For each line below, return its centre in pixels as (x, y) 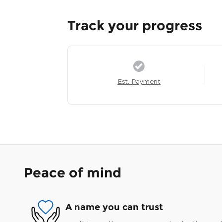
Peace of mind (73, 172)
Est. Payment (139, 81)
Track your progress (135, 25)
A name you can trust (114, 207)
